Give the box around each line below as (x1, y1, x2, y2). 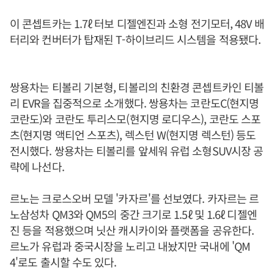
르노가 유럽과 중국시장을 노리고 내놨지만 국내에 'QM (10, 238, 251, 254)
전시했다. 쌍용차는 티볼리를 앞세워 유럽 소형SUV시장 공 (10, 143, 264, 158)
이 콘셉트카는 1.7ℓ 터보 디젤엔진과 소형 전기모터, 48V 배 (10, 15, 264, 31)
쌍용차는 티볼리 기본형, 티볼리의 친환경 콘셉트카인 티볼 (10, 79, 264, 95)
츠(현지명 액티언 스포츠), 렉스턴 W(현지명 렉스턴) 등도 (10, 127, 256, 143)
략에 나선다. (10, 158, 64, 174)
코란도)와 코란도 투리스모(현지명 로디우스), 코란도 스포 (10, 111, 261, 127)
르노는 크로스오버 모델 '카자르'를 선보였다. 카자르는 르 (10, 190, 259, 206)
